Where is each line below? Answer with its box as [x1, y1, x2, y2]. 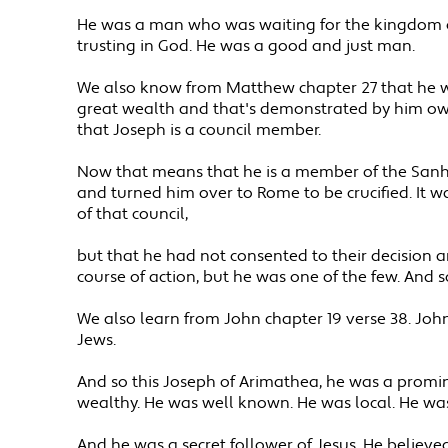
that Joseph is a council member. [77, 120, 322, 142]
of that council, [77, 204, 189, 226]
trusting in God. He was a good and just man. [77, 36, 416, 58]
